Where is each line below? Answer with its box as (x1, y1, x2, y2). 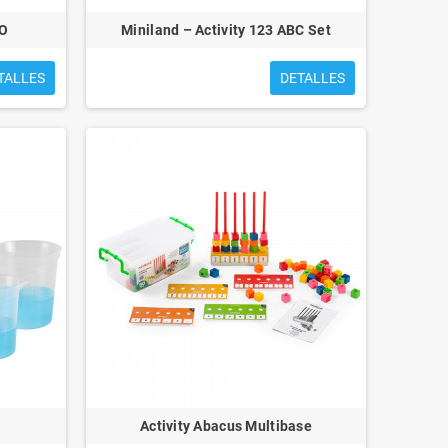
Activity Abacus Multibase (139, 417, 312, 434)
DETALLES (279, 69, 345, 86)
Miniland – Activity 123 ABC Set (121, 21, 331, 38)
